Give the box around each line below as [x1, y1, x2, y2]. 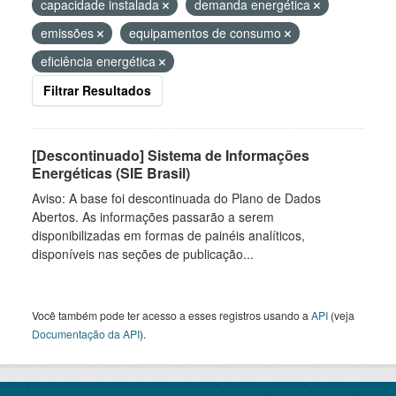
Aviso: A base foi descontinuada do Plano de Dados [32, 189, 321, 207]
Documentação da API [32, 326, 140, 341]
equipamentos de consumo [129, 24, 285, 42]
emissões [41, 24, 97, 42]
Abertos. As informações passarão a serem [32, 208, 274, 225]
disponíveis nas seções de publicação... [32, 245, 254, 263]
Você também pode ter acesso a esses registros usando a [32, 308, 311, 323]
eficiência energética [41, 52, 159, 70]
